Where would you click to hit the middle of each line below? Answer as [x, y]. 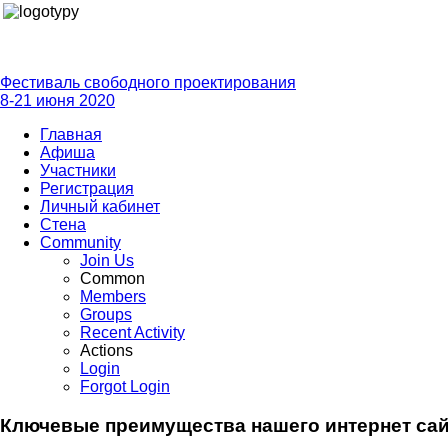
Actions [106, 350]
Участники [78, 170]
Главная [71, 134]
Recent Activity [132, 332]
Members [113, 296]
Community [80, 242]
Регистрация [87, 188]
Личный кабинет [100, 206]
